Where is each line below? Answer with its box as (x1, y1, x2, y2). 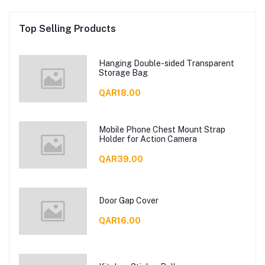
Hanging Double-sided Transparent (98, 58, 234, 68)
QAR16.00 (98, 215, 141, 225)
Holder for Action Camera (126, 134, 197, 144)
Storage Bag (98, 67, 148, 77)
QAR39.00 (98, 154, 143, 164)
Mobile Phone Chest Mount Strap (98, 124, 225, 134)
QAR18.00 (98, 88, 141, 98)
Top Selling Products (19, 23, 116, 35)
